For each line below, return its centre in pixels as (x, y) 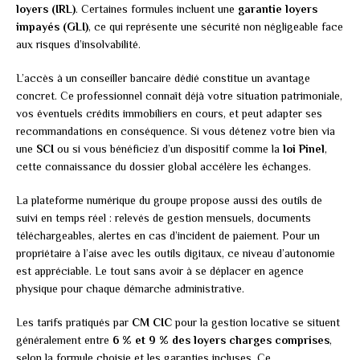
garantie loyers (278, 9)
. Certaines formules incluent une (157, 9)
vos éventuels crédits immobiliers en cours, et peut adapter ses (169, 114)
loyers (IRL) (46, 9)
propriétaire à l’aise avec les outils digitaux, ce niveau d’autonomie (176, 254)
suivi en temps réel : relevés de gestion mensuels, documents (164, 218)
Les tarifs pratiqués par (74, 323)
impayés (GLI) (52, 27)
